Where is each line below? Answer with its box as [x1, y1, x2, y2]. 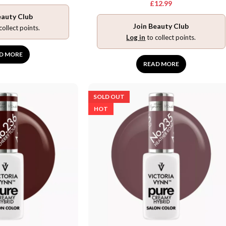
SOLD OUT [93, 92, 125, 100]
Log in [126, 33, 146, 41]
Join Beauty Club [133, 21, 189, 30]
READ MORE [143, 60, 179, 68]
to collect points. [145, 33, 196, 41]
